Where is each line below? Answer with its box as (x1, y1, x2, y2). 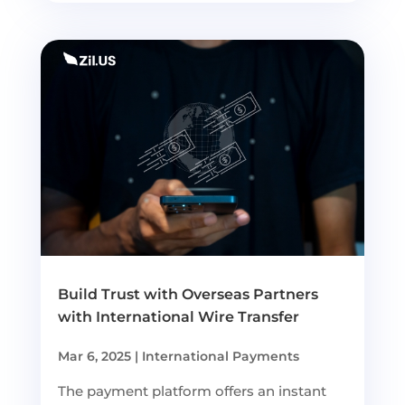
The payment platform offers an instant (57, 382, 326, 400)
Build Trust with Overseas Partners (57, 286, 318, 304)
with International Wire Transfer (57, 308, 299, 326)
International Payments (141, 348, 299, 365)
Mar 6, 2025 (57, 348, 131, 365)
